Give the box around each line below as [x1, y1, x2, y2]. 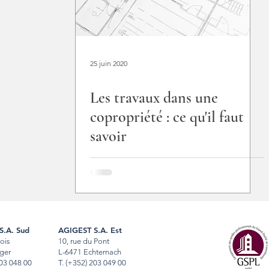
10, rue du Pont [58, 237, 109, 246]
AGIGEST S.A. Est [58, 225, 122, 235]
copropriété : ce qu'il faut [90, 107, 244, 126]
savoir [90, 127, 127, 145]
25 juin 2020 [90, 58, 127, 68]
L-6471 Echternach [58, 247, 121, 256]
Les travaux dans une [90, 88, 218, 107]
